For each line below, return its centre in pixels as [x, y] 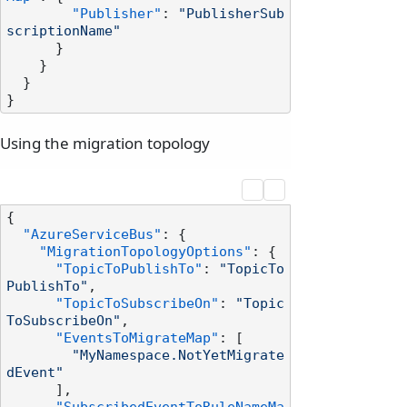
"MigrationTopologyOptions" [145, 252]
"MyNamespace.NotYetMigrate [178, 356]
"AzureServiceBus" [92, 235]
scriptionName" [64, 31]
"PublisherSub [231, 14]
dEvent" [35, 373]
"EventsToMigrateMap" [137, 338]
